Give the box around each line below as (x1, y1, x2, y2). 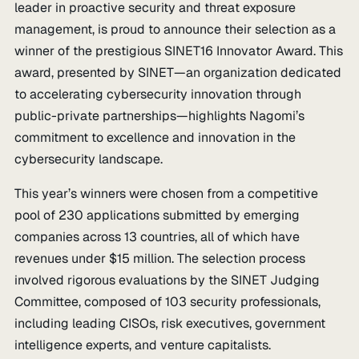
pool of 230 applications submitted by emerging (14, 207, 301, 224)
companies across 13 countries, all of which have (14, 228, 301, 245)
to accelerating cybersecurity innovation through (14, 86, 302, 103)
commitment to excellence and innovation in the (14, 129, 296, 146)
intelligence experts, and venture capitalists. (14, 337, 272, 353)
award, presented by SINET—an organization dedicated (14, 64, 342, 81)
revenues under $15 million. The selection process (14, 250, 306, 267)
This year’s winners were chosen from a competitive (14, 185, 319, 202)
